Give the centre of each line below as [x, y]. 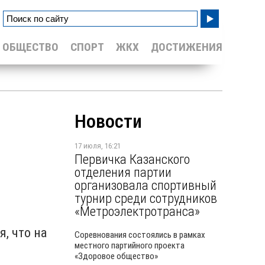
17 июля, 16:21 [98, 146]
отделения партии [123, 172]
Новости [108, 121]
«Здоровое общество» [116, 256]
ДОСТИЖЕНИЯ [187, 47]
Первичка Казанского [132, 159]
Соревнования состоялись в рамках [140, 235]
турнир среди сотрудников [146, 198]
